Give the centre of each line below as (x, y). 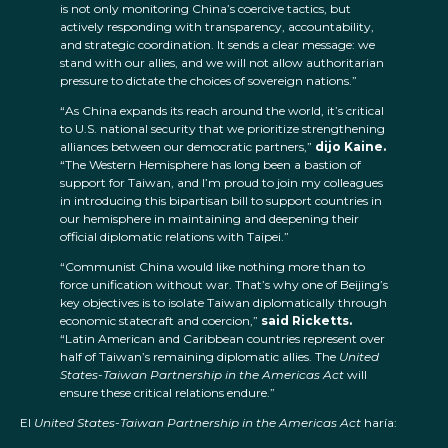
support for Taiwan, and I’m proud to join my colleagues (221, 183)
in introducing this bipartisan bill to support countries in (221, 201)
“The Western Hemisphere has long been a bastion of (210, 165)
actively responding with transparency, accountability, (217, 27)
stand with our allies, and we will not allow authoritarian (222, 63)
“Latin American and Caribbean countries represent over (222, 339)
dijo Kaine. (350, 147)
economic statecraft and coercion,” (160, 321)
